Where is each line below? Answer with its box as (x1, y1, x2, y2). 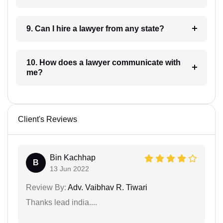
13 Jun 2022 (50, 164, 89, 173)
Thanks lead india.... (26, 198, 97, 207)
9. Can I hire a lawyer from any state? (79, 24, 164, 33)
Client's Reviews (18, 114, 77, 123)
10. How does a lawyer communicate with (26, 58, 86, 67)
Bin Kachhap (50, 153, 96, 162)
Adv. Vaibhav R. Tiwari (66, 183, 147, 192)
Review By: (26, 183, 66, 192)
